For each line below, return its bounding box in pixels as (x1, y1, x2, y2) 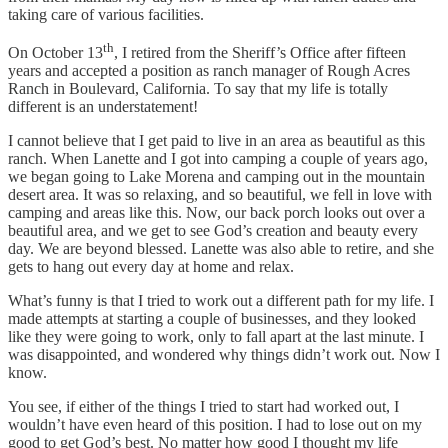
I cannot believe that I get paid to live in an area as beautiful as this (8, 132, 425, 150)
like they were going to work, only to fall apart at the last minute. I (8, 328, 424, 346)
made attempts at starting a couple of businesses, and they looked (8, 310, 416, 328)
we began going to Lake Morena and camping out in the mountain (8, 168, 425, 186)
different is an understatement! (8, 98, 198, 116)
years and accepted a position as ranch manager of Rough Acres (8, 62, 410, 80)
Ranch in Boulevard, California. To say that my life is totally (8, 80, 388, 98)
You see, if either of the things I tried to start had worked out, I (8, 398, 399, 416)
